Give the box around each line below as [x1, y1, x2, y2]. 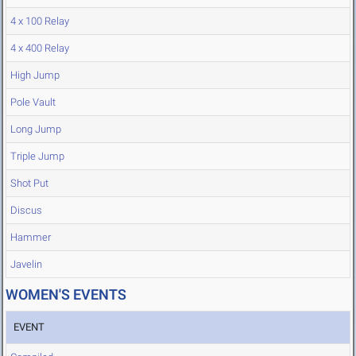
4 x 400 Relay [10, 42, 69, 55]
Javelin [10, 258, 42, 271]
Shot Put [10, 177, 48, 190]
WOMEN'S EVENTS [6, 286, 126, 304]
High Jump [10, 69, 60, 82]
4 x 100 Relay [10, 15, 69, 28]
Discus [10, 204, 42, 217]
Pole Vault [10, 96, 56, 109]
